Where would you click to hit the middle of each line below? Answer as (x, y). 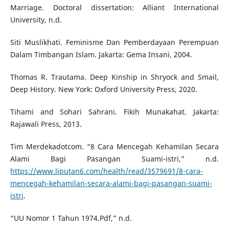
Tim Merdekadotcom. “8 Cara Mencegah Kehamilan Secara (114, 147)
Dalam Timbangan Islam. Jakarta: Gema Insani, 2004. (101, 55)
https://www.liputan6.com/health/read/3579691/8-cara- (106, 171)
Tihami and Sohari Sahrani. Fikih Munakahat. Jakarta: (114, 112)
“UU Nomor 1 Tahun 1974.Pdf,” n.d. (71, 218)
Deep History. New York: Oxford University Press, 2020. (104, 89)
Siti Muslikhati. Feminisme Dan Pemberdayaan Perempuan (114, 42)
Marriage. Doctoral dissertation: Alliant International (114, 8)
